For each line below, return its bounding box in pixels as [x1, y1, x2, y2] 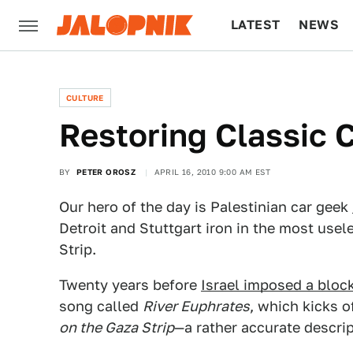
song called [59, 298, 143, 314]
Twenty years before [59, 277, 201, 293]
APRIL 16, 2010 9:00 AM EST [154, 167, 271, 176]
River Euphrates [143, 298, 250, 314]
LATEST [231, 17, 281, 32]
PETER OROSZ [76, 167, 136, 176]
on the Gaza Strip [59, 319, 174, 336]
